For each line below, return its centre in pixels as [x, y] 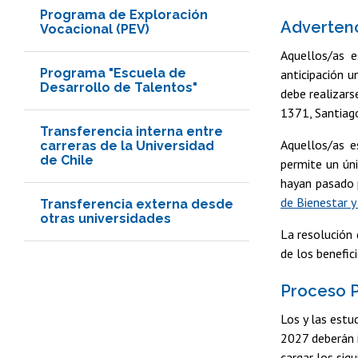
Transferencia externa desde [137, 204]
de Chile [67, 160]
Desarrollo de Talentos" [119, 87]
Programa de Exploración [124, 14]
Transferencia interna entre [131, 131]
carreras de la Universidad [127, 145]
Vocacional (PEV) [95, 29]
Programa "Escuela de [113, 73]
